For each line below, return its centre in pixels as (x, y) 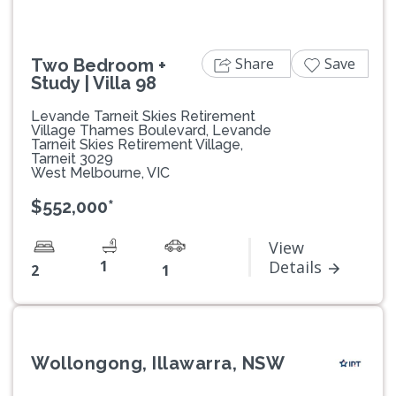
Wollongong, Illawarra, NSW (158, 363)
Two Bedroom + (99, 65)
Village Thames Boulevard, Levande (151, 130)
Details (295, 267)
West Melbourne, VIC (100, 172)
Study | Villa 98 (94, 83)
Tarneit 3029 (72, 158)
